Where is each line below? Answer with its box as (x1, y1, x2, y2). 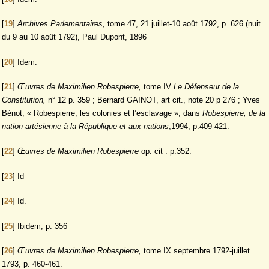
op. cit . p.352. (141, 147, 192, 156)
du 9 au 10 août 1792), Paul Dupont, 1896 (2, 32, 147, 42)
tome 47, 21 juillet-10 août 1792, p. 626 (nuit (105, 19, 261, 29)
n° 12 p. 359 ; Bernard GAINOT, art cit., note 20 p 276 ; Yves (46, 95, 260, 104)
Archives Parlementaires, (17, 19, 105, 29)
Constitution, (2, 95, 46, 104)
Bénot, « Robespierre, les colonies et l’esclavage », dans (2, 109, 202, 118)
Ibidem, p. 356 (17, 221, 67, 231)
